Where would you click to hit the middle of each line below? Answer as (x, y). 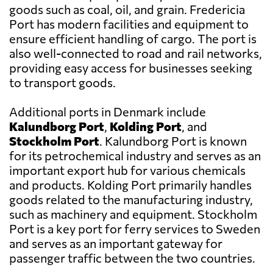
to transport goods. (62, 83)
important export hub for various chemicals (127, 170)
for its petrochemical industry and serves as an (135, 156)
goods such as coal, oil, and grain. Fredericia (127, 9)
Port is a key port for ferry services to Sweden (135, 229)
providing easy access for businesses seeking (131, 68)
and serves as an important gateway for (116, 243)
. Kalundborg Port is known (173, 141)
